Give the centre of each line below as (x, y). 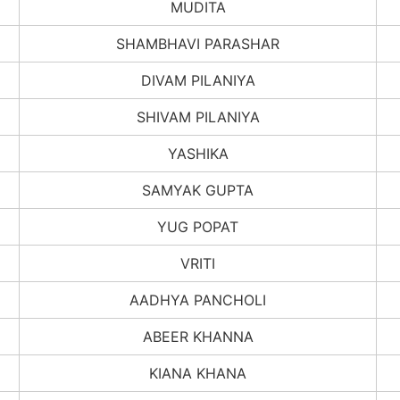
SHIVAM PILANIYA (198, 117)
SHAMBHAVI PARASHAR (198, 43)
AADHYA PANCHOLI (198, 300)
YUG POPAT (198, 226)
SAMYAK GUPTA (198, 190)
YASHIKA (198, 153)
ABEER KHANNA (198, 336)
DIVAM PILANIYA (198, 80)
